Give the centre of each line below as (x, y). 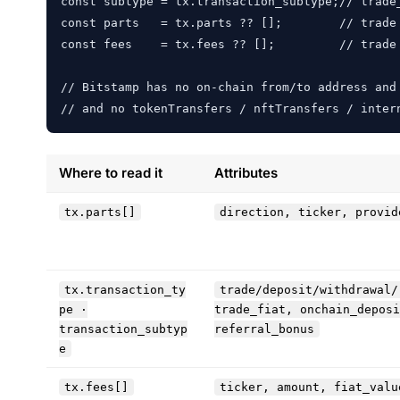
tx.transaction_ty (125, 290)
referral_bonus (264, 329)
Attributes (246, 173)
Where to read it (111, 173)
